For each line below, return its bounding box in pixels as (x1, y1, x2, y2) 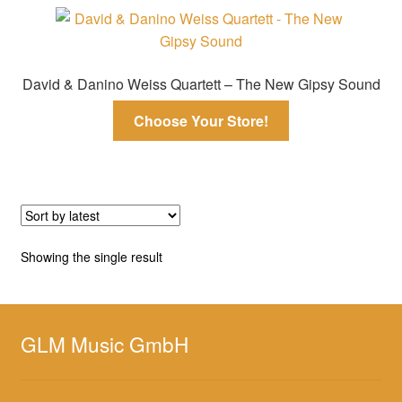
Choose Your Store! (134, 109, 268, 131)
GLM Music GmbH (20, 328, 188, 358)
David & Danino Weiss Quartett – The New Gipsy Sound (22, 74, 380, 95)
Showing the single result (20, 247, 162, 266)
